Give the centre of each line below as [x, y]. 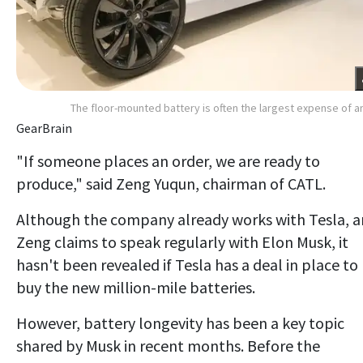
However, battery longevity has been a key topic [180, 322]
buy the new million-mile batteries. [136, 287]
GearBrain [44, 128]
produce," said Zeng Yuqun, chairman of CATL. [171, 183]
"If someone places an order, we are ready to [168, 160]
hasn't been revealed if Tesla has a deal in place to [187, 264]
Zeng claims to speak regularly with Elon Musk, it [182, 241]
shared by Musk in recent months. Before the [168, 345]
